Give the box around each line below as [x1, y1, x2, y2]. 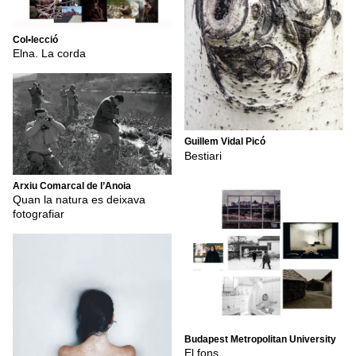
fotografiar [13, 207, 64, 221]
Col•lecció [13, 33, 58, 45]
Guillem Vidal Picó [184, 136, 265, 148]
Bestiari [184, 149, 222, 162]
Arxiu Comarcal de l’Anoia [13, 180, 131, 192]
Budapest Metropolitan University [184, 333, 336, 345]
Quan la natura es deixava [13, 193, 145, 207]
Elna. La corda [13, 47, 86, 60]
